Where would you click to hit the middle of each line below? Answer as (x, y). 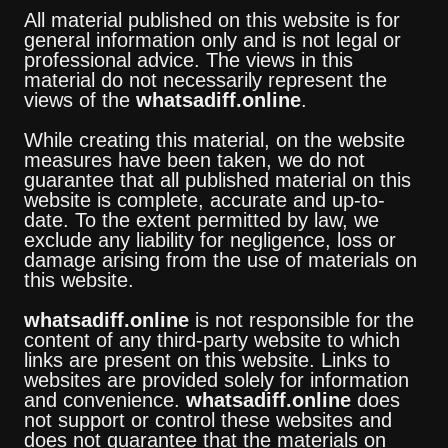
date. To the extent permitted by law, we (201, 219)
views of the (79, 99)
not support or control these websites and (207, 419)
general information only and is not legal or (212, 39)
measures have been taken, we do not (194, 159)
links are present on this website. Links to (206, 359)
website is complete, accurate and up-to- (204, 199)
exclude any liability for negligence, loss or (209, 239)
